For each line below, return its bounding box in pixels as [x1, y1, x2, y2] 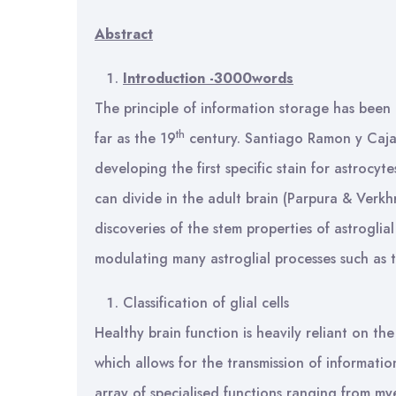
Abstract [95, 24, 153, 44]
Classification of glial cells [123, 293, 289, 313]
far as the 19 [95, 128, 176, 148]
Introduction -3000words [123, 68, 293, 88]
